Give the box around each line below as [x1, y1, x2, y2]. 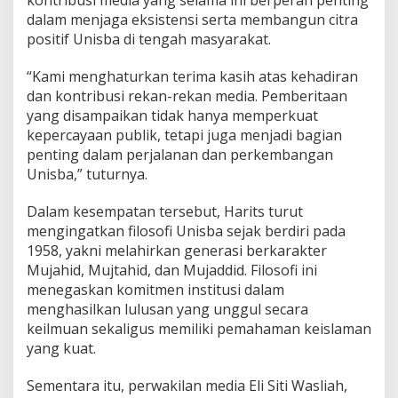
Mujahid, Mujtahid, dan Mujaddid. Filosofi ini [27, 260, 317, 281]
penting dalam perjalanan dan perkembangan [27, 145, 333, 165]
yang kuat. [27, 338, 96, 359]
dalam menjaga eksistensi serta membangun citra [27, 10, 358, 30]
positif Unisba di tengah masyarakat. [27, 29, 271, 50]
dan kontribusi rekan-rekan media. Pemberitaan [27, 86, 347, 107]
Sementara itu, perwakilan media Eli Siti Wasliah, [27, 376, 347, 396]
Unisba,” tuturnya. [27, 164, 147, 185]
